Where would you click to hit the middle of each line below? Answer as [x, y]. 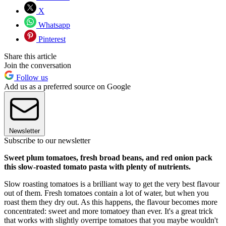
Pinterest [51, 39]
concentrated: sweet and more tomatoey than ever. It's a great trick [108, 211]
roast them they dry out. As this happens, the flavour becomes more [111, 202]
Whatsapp [53, 25]
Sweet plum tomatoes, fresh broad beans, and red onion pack [108, 158]
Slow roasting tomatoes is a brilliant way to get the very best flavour [112, 184]
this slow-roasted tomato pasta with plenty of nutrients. [97, 167]
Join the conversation [38, 66]
